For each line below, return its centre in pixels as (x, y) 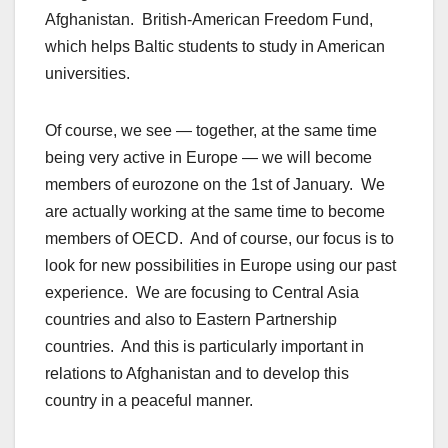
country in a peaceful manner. (149, 401)
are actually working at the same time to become (215, 212)
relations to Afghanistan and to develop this (197, 374)
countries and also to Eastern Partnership (191, 320)
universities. (87, 74)
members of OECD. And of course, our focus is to (219, 239)
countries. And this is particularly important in (204, 347)
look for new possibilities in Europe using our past (220, 266)
